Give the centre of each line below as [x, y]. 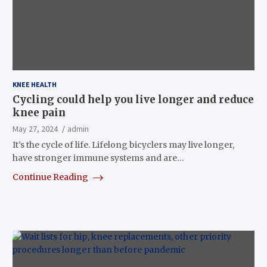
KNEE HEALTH [34, 84]
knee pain [39, 112]
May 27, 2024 [35, 128]
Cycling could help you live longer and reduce [133, 99]
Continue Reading [51, 177]
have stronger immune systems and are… [98, 158]
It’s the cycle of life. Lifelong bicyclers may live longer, [123, 145]
